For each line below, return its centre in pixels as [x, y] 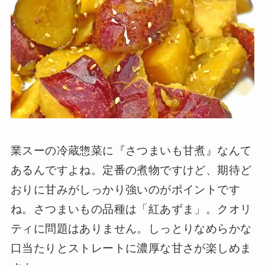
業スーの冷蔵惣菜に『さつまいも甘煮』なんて [131, 150]
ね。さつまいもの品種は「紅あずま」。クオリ [131, 209]
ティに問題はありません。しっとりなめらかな [131, 228]
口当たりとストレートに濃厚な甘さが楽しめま [131, 248]
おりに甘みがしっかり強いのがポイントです [125, 189]
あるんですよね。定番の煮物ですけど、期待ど [131, 170]
